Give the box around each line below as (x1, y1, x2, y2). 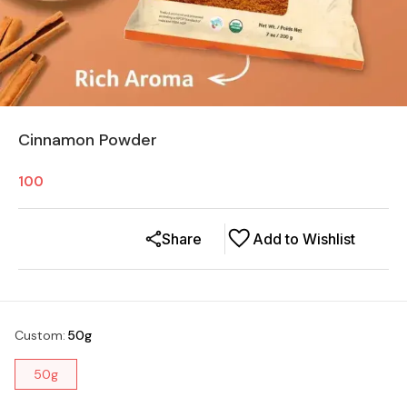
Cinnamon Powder (18, 128, 157, 151)
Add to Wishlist (253, 229, 355, 248)
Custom (15, 326, 63, 343)
